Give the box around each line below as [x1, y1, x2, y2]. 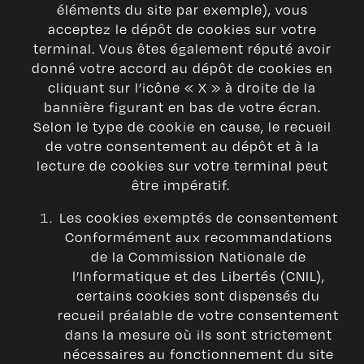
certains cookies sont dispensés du [76, 286, 320, 305]
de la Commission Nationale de [90, 247, 306, 266]
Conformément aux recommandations [64, 227, 332, 247]
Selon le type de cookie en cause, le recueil [32, 117, 331, 136]
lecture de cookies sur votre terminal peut [36, 156, 328, 175]
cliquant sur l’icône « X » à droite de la [48, 78, 316, 97]
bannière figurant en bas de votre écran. [43, 97, 321, 117]
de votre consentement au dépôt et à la [45, 136, 319, 156]
